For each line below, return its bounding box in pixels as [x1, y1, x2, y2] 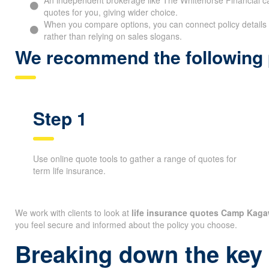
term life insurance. [33, 164, 106, 177]
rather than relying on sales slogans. [43, 29, 182, 42]
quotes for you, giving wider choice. [43, 5, 178, 18]
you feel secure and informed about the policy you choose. [15, 218, 237, 231]
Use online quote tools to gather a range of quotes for [33, 152, 237, 165]
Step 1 [33, 104, 87, 131]
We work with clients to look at [15, 206, 131, 219]
